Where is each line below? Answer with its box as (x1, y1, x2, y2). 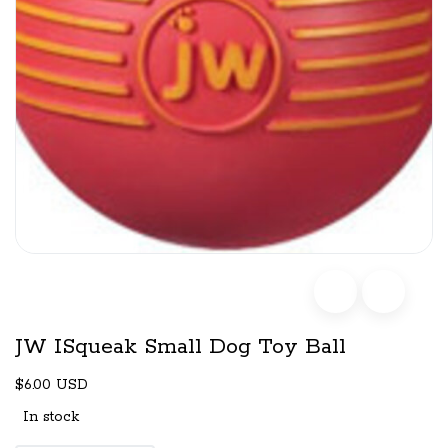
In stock (23, 407, 79, 426)
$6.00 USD (15, 375, 88, 394)
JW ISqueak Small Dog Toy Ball (15, 332, 346, 361)
